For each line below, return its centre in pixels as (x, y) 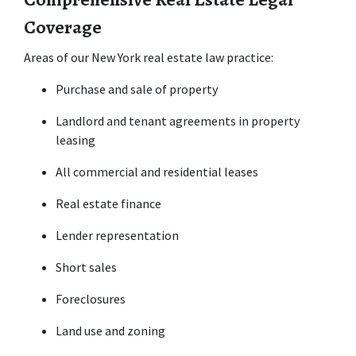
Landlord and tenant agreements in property (178, 120)
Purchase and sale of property (137, 89)
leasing (75, 139)
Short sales (86, 267)
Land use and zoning (110, 330)
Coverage (63, 27)
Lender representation (117, 235)
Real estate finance (108, 203)
